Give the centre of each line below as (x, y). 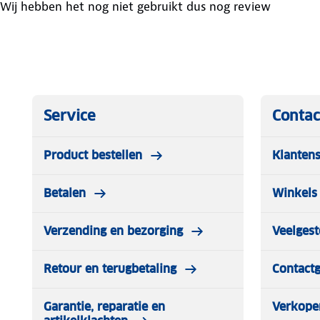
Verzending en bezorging (113, 231)
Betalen (65, 193)
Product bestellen (93, 155)
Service (70, 115)
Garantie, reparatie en (104, 306)
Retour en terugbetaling (110, 269)
